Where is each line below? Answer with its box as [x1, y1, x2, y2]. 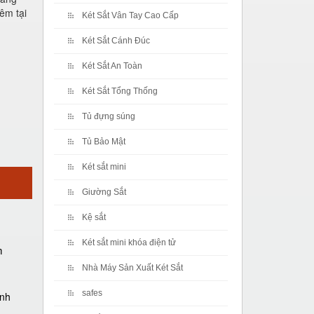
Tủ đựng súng [82, 111, 135, 121]
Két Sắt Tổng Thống [82, 86, 158, 96]
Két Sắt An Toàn [82, 61, 142, 71]
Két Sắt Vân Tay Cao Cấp [82, 11, 179, 20]
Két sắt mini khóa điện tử [82, 238, 176, 247]
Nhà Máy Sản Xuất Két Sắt [82, 263, 183, 273]
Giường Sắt [82, 187, 126, 197]
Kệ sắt [82, 212, 106, 222]
